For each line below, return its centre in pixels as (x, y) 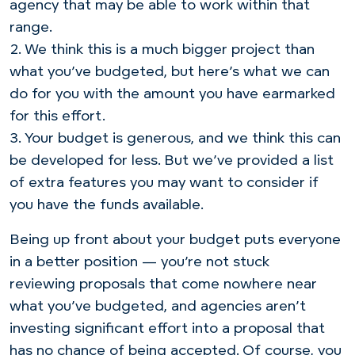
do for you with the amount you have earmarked (172, 94)
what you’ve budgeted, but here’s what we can (170, 72)
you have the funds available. (107, 205)
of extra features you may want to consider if (164, 183)
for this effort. (57, 116)
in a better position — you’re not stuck (139, 262)
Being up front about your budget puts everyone (175, 240)
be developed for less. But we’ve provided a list (172, 161)
